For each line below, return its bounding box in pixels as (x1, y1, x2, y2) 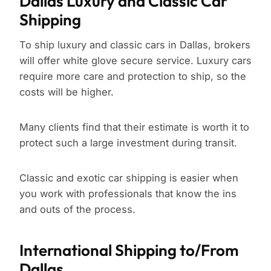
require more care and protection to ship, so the (19, 70, 246, 83)
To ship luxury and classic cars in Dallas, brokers (19, 39, 250, 51)
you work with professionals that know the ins (19, 188, 237, 200)
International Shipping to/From (19, 240, 239, 261)
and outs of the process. (19, 203, 135, 216)
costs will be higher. (19, 86, 114, 99)
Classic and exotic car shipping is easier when (19, 172, 238, 184)
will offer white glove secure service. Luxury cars (19, 54, 252, 67)
